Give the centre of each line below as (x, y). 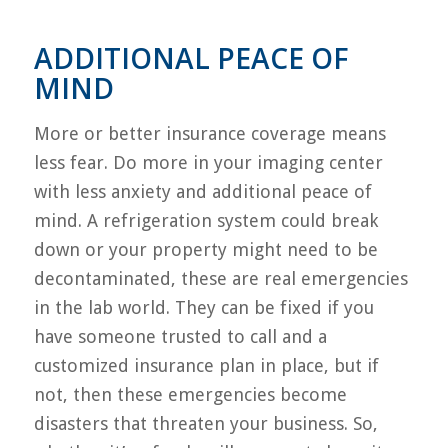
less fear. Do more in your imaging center (208, 162)
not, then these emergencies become (190, 394)
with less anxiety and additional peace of (202, 191)
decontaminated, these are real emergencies (220, 278)
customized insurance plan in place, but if (206, 365)
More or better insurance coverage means (209, 133)
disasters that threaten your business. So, (205, 423)
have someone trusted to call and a (180, 336)
